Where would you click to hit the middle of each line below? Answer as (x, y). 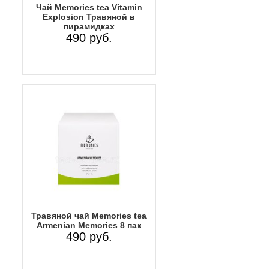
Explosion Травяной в (89, 17)
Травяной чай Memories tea (89, 215)
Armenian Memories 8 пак (89, 225)
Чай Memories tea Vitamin (89, 7)
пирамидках (89, 26)
